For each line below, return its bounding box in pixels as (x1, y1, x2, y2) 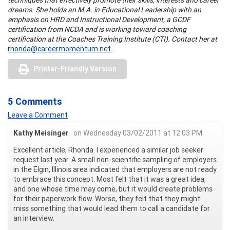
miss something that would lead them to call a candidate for (13, 203, 210, 213)
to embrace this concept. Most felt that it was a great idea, (13, 174, 206, 184)
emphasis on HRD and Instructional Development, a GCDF (8, 14, 190, 24)
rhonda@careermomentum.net (8, 44, 111, 53)
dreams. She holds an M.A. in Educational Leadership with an (8, 5, 201, 14)
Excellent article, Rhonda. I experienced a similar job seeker (13, 145, 203, 155)
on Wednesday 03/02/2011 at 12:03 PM (73, 128, 202, 138)
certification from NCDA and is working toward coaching (8, 24, 186, 34)
